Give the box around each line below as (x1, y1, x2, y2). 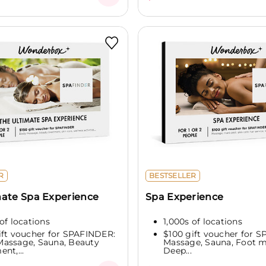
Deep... (163, 245, 192, 256)
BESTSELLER (149, 170, 197, 180)
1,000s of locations (163, 216, 242, 227)
